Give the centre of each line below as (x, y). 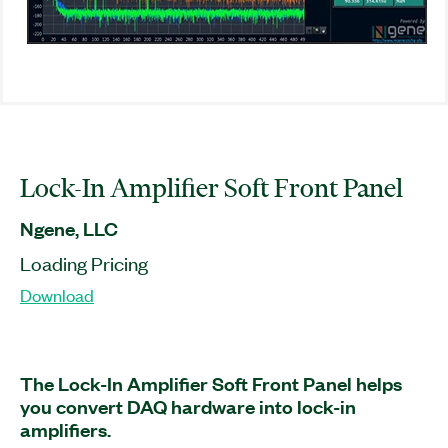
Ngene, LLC (69, 228)
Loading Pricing (84, 262)
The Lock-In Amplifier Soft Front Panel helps (211, 383)
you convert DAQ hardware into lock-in (188, 406)
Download (57, 294)
